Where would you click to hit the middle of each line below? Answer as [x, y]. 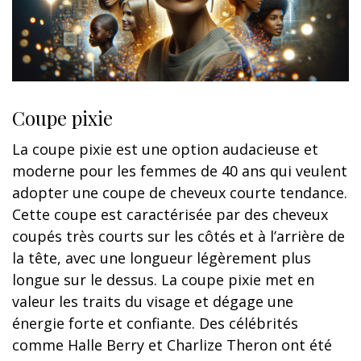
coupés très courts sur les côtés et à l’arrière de [178, 236]
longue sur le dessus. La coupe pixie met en [163, 279]
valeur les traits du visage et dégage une [153, 301]
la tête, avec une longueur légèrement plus [162, 257]
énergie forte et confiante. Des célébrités [155, 323]
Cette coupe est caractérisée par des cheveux [170, 214]
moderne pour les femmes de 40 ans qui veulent [180, 170]
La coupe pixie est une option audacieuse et [165, 149]
